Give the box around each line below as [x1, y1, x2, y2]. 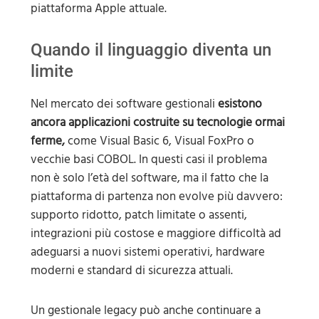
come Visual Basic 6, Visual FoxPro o [64, 131, 254, 152]
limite [30, 61, 73, 82]
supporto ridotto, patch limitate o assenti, [30, 205, 247, 226]
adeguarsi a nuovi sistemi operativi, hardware [30, 242, 265, 263]
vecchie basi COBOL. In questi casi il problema [30, 150, 267, 170]
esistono [217, 94, 262, 115]
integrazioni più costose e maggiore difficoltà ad [30, 224, 281, 244]
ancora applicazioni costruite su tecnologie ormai [30, 113, 285, 133]
